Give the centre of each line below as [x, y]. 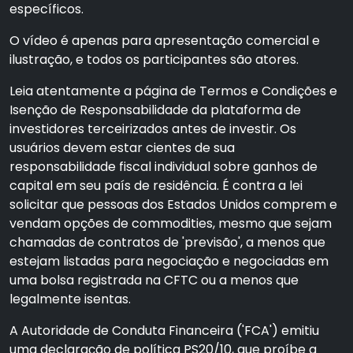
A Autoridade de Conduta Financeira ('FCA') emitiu [164, 331]
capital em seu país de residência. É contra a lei [156, 186]
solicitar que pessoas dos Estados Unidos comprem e [173, 204]
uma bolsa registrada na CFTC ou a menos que [154, 280]
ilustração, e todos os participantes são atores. [154, 59]
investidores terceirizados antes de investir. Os [153, 129]
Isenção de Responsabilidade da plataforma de [155, 110]
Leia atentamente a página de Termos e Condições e [173, 91]
